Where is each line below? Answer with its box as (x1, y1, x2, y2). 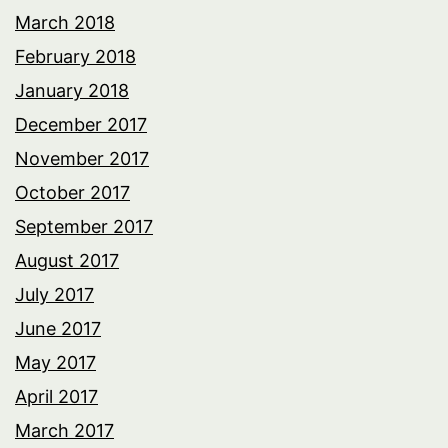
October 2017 (15, 181, 130, 203)
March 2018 (15, 11, 115, 33)
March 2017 (15, 419, 114, 441)
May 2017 (15, 351, 96, 373)
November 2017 (15, 147, 149, 169)
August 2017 (15, 249, 119, 271)
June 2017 (15, 317, 101, 339)
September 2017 (15, 215, 153, 237)
